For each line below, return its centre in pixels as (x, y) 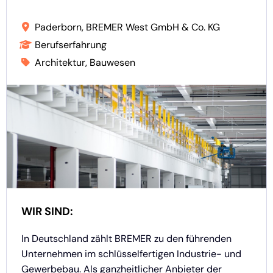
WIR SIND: (47, 212)
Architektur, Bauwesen (85, 62)
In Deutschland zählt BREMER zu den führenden (126, 239)
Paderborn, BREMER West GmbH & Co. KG (127, 27)
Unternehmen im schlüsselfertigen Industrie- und (131, 254)
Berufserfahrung (71, 44)
